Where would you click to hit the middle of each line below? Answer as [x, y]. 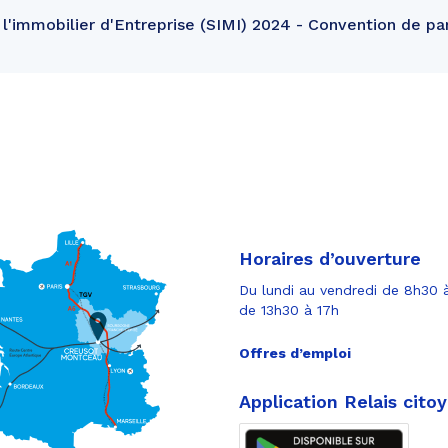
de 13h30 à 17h [289, 309]
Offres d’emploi [295, 352]
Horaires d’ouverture [330, 258]
